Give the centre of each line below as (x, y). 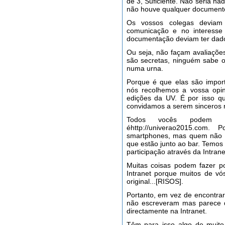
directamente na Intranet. (166, 211)
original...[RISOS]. (155, 181)
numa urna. (145, 68)
